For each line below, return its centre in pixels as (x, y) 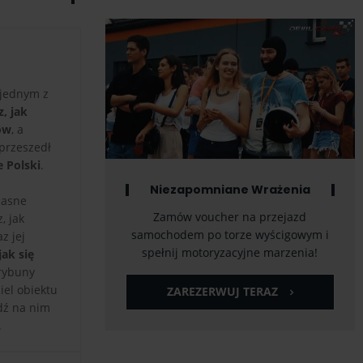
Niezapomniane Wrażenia (230, 190)
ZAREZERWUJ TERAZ (222, 292)
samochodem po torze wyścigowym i (230, 235)
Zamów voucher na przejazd (230, 217)
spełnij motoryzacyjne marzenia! (230, 253)
